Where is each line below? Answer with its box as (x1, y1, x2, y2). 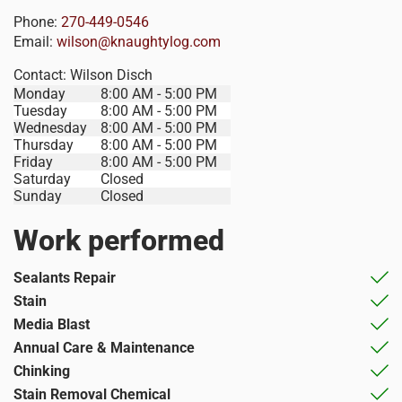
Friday (13, 153, 53, 170)
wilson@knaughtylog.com (57, 32, 221, 50)
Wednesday (13, 118, 87, 136)
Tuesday (13, 101, 67, 119)
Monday (13, 84, 66, 102)
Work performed (13, 223, 224, 258)
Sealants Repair (13, 268, 116, 286)
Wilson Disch (70, 66, 153, 83)
